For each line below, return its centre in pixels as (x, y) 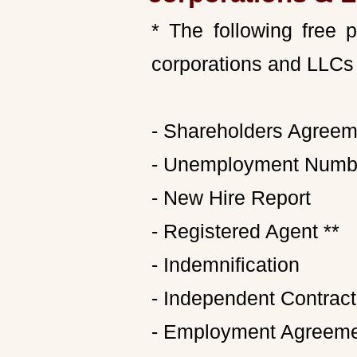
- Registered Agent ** (245, 231)
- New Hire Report (231, 198)
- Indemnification (226, 265)
